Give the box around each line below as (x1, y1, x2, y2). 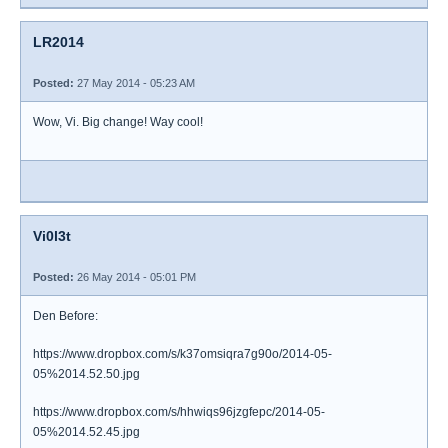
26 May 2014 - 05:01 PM (74, 271, 196, 283)
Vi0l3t (33, 228, 71, 244)
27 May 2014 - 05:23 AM (74, 77, 195, 89)
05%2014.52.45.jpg (33, 425, 140, 439)
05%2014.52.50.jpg (33, 367, 140, 381)
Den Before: (33, 309, 98, 323)
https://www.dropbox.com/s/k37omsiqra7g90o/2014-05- (33, 347, 332, 361)
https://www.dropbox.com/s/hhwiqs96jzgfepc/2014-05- (33, 405, 325, 419)
